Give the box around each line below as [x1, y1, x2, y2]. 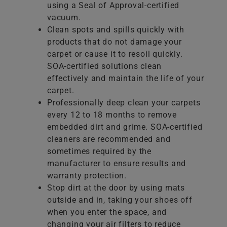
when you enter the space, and [47, 207, 167, 217]
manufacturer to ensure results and [47, 159, 186, 169]
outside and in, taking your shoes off [47, 195, 193, 205]
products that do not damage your [47, 37, 182, 47]
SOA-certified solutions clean [47, 61, 162, 71]
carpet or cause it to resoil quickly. [47, 49, 183, 59]
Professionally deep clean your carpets [47, 98, 201, 108]
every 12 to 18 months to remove [47, 110, 177, 120]
